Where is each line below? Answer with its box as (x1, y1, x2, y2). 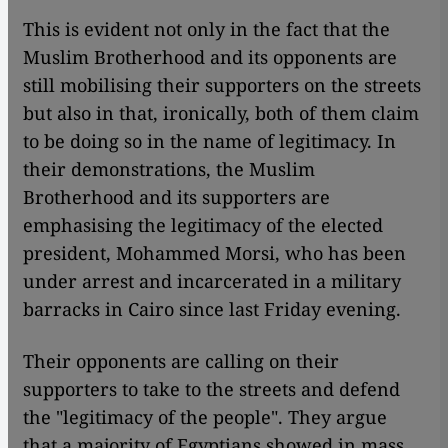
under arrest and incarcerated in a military (23, 269, 401, 293)
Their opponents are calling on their (23, 349, 339, 373)
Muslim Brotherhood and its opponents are (23, 45, 397, 69)
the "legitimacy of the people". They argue (23, 405, 387, 429)
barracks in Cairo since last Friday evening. (23, 297, 401, 321)
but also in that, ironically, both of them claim (23, 101, 419, 125)
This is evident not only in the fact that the (23, 17, 390, 41)
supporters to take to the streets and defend (23, 377, 400, 401)
